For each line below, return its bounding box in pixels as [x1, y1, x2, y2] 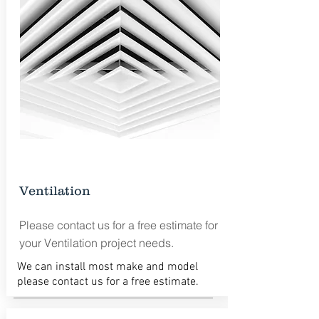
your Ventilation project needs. [19, 236, 174, 250]
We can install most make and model [16, 260, 198, 274]
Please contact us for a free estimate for [19, 218, 218, 232]
